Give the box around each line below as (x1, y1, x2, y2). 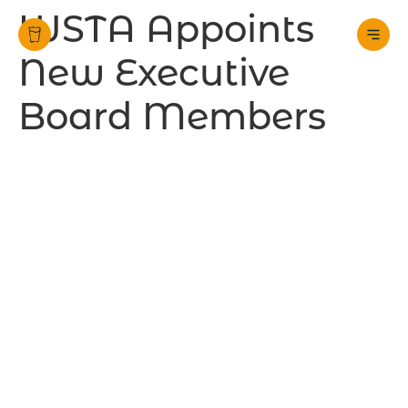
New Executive (18, 50, 290, 95)
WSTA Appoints (18, 6, 314, 51)
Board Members (18, 94, 326, 138)
